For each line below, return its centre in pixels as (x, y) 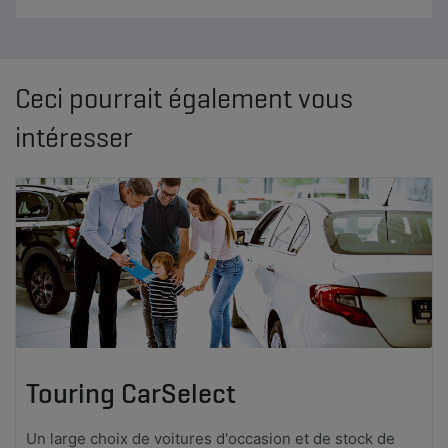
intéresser (74, 136)
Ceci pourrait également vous (184, 97)
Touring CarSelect (131, 392)
